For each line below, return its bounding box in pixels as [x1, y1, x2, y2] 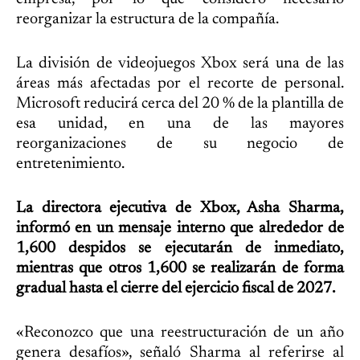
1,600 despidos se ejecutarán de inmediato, [16, 239, 344, 256]
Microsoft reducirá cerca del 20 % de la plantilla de [16, 95, 344, 112]
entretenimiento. [16, 155, 125, 172]
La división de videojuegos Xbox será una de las [16, 55, 344, 72]
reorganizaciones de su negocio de [16, 135, 344, 152]
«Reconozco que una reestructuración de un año [16, 324, 344, 341]
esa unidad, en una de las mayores [16, 115, 344, 132]
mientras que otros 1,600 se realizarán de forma [16, 260, 344, 276]
